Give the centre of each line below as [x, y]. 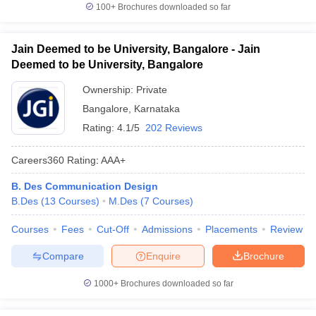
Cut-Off [113, 229]
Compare [63, 256]
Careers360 [38, 160]
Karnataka [157, 109]
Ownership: [109, 90]
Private [152, 90]
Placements [231, 229]
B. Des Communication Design [85, 186]
